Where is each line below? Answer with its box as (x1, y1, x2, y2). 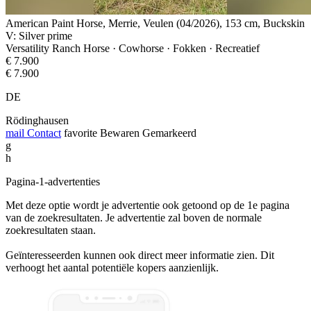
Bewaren (100, 126, 140, 139)
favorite (64, 126, 97, 139)
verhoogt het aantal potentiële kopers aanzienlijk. (6, 261, 219, 274)
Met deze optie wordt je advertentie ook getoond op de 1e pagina (6, 199, 289, 211)
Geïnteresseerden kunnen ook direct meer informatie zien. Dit (6, 249, 274, 261)
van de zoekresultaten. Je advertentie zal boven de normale (6, 211, 262, 224)
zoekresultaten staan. (6, 224, 96, 236)
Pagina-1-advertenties (6, 175, 100, 187)
